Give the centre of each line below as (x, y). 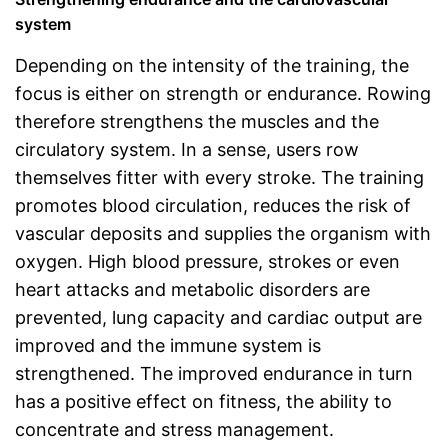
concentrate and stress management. (174, 429)
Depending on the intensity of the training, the (212, 65)
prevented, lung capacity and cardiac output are (218, 317)
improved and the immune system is (168, 345)
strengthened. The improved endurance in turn (214, 373)
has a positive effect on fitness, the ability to (203, 401)
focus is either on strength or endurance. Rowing (223, 93)
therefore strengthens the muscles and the (197, 121)
